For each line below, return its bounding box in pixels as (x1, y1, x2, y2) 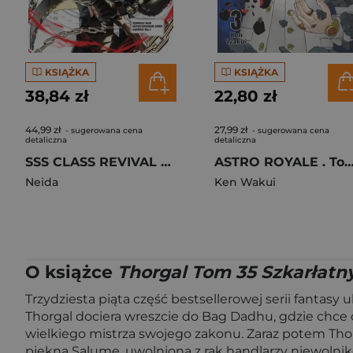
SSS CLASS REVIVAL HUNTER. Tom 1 (161, 154, 171, 169)
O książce (25, 262, 117, 283)
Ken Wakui (214, 175, 276, 189)
